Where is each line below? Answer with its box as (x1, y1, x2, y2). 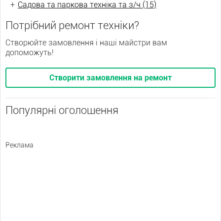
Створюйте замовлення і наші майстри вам (5, 38, 167, 47)
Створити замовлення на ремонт (49, 73, 172, 82)
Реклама (5, 141, 34, 149)
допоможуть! (5, 48, 54, 57)
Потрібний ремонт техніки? (5, 19, 139, 32)
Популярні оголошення (5, 104, 118, 116)
